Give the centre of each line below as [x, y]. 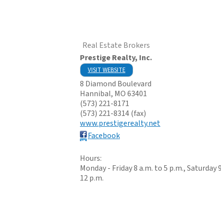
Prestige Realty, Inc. [116, 57]
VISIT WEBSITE [107, 70]
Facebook [104, 135]
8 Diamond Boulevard [116, 84]
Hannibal [95, 93]
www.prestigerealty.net [120, 123]
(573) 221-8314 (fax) [113, 113]
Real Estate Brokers [116, 45]
